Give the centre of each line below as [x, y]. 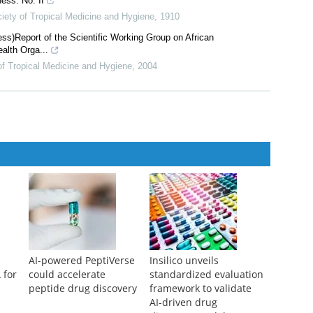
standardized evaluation [206, 275]
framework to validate [200, 289]
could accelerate [67, 275]
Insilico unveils [184, 261]
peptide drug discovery [82, 289]
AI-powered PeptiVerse [81, 261]
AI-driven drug [183, 303]
